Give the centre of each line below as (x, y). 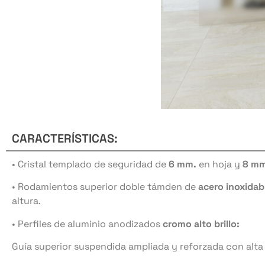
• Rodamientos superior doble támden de (105, 187)
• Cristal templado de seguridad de (90, 164)
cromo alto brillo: (201, 224)
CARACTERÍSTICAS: (65, 138)
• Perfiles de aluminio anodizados (87, 224)
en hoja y (219, 164)
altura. (26, 201)
